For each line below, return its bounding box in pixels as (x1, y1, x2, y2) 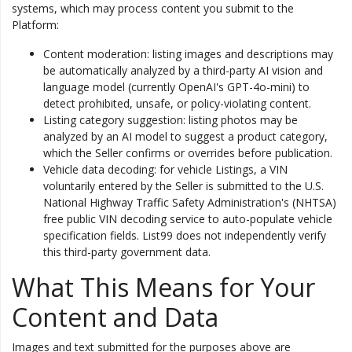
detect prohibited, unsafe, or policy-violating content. (43, 96, 311, 111)
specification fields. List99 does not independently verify (43, 228, 326, 243)
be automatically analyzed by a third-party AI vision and (43, 63, 323, 78)
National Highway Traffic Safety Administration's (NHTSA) (43, 195, 336, 210)
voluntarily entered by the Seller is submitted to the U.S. (43, 178, 324, 193)
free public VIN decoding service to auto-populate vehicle (43, 211, 332, 226)
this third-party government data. (43, 244, 211, 259)
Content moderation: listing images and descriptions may (43, 46, 333, 61)
